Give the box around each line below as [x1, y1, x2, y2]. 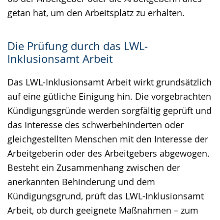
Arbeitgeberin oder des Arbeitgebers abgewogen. [7, 147, 210, 159]
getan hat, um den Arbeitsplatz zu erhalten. [7, 6, 185, 19]
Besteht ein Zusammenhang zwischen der [7, 161, 180, 173]
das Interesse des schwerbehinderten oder [7, 118, 184, 131]
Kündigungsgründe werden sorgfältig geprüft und [7, 104, 212, 116]
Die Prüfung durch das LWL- [7, 38, 148, 53]
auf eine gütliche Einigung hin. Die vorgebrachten [7, 90, 211, 102]
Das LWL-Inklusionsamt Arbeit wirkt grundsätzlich [7, 76, 212, 88]
